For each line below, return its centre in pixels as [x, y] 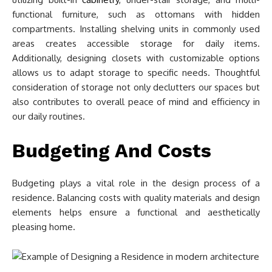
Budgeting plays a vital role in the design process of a [136, 183]
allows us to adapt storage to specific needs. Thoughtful [136, 73]
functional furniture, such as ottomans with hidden [136, 14]
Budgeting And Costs [112, 151]
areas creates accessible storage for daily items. [136, 43]
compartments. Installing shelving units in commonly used [136, 29]
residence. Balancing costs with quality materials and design [136, 198]
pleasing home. [44, 227]
